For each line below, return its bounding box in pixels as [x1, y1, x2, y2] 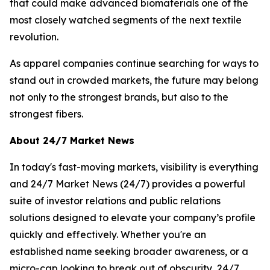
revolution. [10, 31, 58, 43]
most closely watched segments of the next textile [10, 14, 242, 26]
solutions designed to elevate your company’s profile [10, 212, 256, 224]
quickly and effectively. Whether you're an [10, 228, 206, 240]
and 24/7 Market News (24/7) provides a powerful [10, 178, 245, 190]
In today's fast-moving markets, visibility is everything [10, 161, 259, 173]
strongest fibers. [10, 108, 83, 120]
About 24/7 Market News [10, 134, 134, 146]
